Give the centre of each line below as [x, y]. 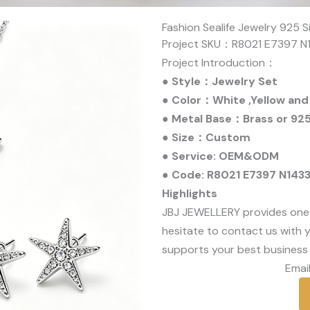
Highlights [190, 193]
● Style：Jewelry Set [220, 81]
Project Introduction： [219, 63]
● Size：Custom [206, 137]
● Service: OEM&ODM [220, 156]
